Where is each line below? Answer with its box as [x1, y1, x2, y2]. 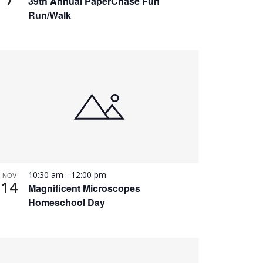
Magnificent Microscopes [28, 181, 140, 195]
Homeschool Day [28, 195, 105, 210]
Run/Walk [28, 8, 71, 22]
